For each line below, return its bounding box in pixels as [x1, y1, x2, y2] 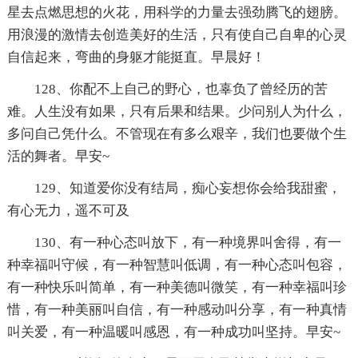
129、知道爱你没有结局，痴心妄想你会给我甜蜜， [34, 180, 341, 196]
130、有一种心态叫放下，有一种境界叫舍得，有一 [34, 234, 341, 250]
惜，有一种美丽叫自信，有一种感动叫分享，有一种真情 [6, 301, 347, 317]
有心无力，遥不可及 [6, 202, 129, 218]
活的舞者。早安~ [6, 148, 109, 164]
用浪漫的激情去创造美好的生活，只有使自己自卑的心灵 [6, 26, 347, 42]
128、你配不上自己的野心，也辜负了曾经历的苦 [34, 81, 328, 97]
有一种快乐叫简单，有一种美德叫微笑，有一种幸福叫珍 [6, 279, 347, 295]
